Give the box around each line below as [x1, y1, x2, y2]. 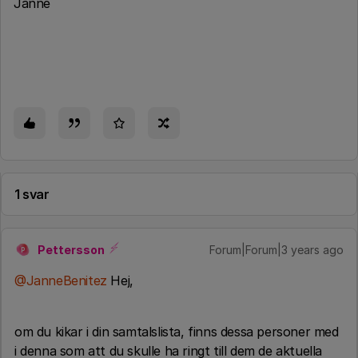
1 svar [14, 186, 50, 202]
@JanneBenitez [14, 272, 107, 288]
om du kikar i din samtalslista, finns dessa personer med [14, 324, 339, 340]
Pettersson [38, 243, 105, 257]
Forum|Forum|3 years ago [209, 243, 344, 257]
